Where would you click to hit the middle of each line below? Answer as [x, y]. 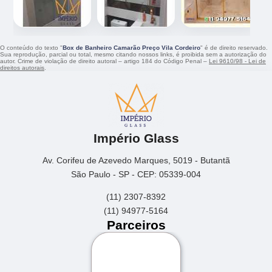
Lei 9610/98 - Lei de [237, 61]
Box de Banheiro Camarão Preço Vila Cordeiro [131, 48]
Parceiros [136, 225]
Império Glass [136, 138]
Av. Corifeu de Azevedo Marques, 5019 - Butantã [136, 160]
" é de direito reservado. [234, 48]
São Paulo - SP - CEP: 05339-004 [136, 174]
